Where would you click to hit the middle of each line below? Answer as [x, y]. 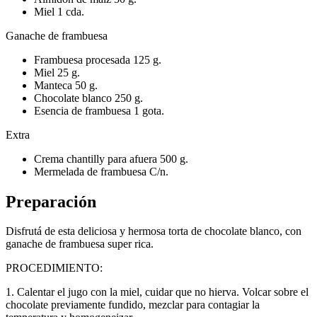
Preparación [51, 201]
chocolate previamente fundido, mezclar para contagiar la [133, 305]
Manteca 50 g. [66, 85]
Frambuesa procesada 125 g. [98, 59]
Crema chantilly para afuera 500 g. [111, 158]
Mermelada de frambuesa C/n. [101, 171]
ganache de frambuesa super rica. [80, 244]
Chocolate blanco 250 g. [88, 98]
